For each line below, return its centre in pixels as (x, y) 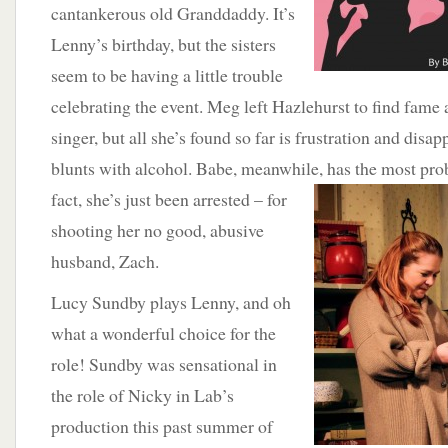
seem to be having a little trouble (167, 75)
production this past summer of (162, 426)
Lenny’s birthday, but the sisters (163, 44)
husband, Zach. (105, 261)
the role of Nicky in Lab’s (142, 395)
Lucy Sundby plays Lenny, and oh (171, 302)
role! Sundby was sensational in (164, 364)
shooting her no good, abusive (157, 230)
